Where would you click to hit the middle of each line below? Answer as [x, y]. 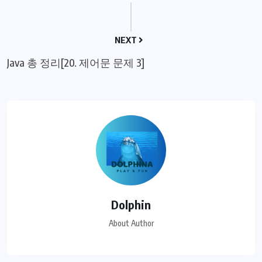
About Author [131, 223]
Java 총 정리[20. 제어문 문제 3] [76, 63]
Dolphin [131, 205]
